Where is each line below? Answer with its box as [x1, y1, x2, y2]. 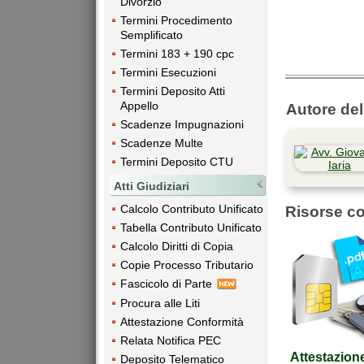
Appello [120, 99, 158, 113]
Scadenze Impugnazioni [120, 118, 244, 132]
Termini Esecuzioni [120, 66, 216, 80]
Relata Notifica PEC [120, 333, 221, 347]
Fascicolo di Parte [120, 276, 215, 290]
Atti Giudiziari [114, 179, 189, 193]
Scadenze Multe [120, 136, 203, 150]
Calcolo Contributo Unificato [120, 201, 263, 215]
